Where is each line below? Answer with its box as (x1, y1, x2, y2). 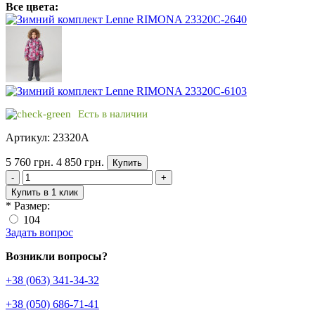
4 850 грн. (56, 156, 104, 168)
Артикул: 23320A (6, 131, 89, 143)
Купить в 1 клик (11, 187, 78, 198)
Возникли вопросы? (6, 250, 108, 262)
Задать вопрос (6, 226, 73, 238)
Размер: (14, 200, 50, 212)
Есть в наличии (78, 108, 148, 120)
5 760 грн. (6, 156, 53, 168)
